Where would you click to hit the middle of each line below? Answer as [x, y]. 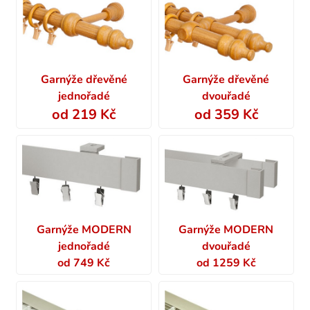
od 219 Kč [84, 114]
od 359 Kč [226, 114]
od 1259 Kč [226, 263]
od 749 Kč [84, 263]
